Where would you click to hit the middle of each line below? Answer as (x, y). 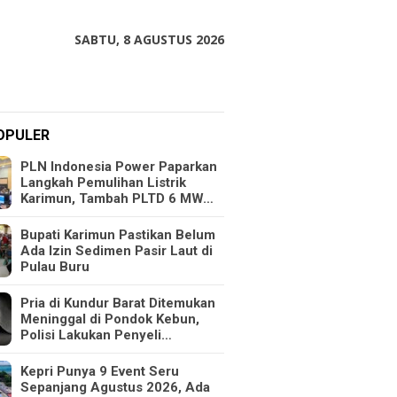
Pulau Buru (55, 267)
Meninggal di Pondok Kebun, (110, 319)
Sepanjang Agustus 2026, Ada (116, 387)
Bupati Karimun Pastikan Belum (118, 235)
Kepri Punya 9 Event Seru (100, 371)
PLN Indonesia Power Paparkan (119, 167)
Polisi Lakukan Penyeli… (97, 335)
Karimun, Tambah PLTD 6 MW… (117, 198)
